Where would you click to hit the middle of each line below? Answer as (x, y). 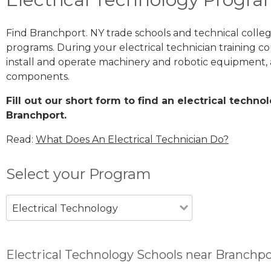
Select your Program (79, 174)
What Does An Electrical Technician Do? (132, 139)
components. (38, 76)
